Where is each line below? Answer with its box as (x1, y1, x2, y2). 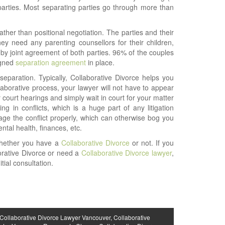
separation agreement (13, 57, 86, 67)
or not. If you (129, 138, 174, 148)
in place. (85, 57, 115, 67)
